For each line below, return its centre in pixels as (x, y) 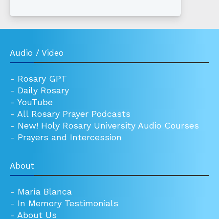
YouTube (35, 102)
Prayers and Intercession (70, 137)
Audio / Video (37, 53)
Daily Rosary (43, 90)
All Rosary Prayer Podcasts (74, 114)
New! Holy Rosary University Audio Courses (108, 126)
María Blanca (45, 192)
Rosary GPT (42, 79)
